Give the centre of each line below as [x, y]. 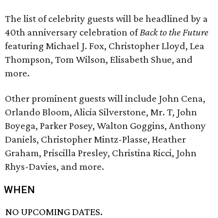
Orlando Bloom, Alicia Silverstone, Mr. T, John [101, 112]
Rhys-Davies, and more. [54, 166]
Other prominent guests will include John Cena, [105, 98]
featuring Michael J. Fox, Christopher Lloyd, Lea [105, 46]
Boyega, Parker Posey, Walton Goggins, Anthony [105, 126]
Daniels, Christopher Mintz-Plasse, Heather [95, 139]
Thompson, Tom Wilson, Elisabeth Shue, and [99, 59]
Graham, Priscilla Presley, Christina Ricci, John [101, 153]
